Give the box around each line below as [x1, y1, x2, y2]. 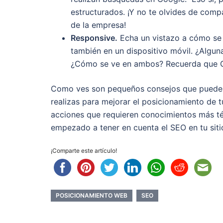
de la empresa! [71, 19, 126, 30]
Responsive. [71, 32, 117, 43]
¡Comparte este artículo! [51, 146, 117, 154]
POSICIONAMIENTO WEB [56, 191, 127, 199]
